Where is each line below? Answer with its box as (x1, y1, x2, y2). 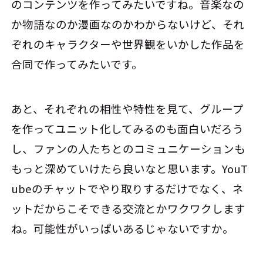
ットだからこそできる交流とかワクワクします (11, 200, 246, 216)
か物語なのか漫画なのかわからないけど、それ (11, 16, 245, 32)
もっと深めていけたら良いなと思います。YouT (11, 160, 248, 176)
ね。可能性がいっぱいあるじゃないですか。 (11, 220, 234, 236)
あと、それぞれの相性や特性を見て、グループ (11, 100, 244, 116)
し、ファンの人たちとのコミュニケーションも (11, 140, 246, 156)
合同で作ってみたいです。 (11, 56, 143, 72)
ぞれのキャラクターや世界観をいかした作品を (11, 36, 245, 52)
